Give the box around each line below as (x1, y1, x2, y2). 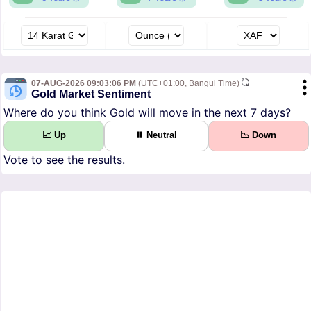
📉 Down (240, 130, 277, 141)
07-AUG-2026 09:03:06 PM (31, 78, 136, 89)
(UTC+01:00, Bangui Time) (136, 78, 242, 89)
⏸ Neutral (135, 130, 177, 141)
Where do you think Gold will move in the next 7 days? (3, 106, 291, 120)
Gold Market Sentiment (31, 88, 151, 101)
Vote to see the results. (3, 153, 125, 167)
